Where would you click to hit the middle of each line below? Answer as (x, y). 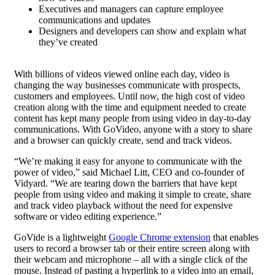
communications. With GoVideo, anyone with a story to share (133, 129)
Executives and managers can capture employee (131, 9)
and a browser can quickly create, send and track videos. (123, 140)
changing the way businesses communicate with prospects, (127, 85)
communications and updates (95, 20)
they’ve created (68, 42)
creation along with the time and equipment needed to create (130, 107)
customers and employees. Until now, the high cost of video (130, 96)
